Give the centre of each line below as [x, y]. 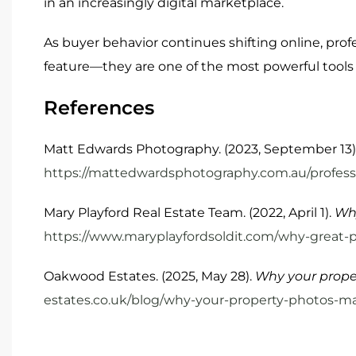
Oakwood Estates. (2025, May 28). [149, 276]
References [99, 107]
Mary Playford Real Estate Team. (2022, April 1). [189, 212]
